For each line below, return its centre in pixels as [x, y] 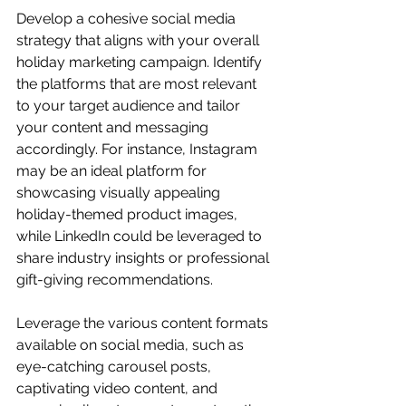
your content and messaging [114, 127]
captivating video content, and [119, 388]
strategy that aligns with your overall [140, 40]
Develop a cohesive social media [128, 18]
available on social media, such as [132, 344]
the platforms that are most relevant [138, 83]
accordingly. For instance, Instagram [139, 149]
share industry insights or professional [145, 257]
